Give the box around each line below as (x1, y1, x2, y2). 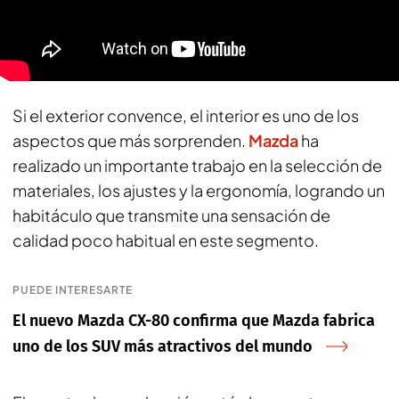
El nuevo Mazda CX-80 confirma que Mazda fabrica (12, 311, 375, 330)
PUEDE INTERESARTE (12, 283, 134, 297)
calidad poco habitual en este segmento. (12, 230, 319, 250)
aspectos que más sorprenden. (12, 130, 248, 151)
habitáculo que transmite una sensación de (12, 205, 330, 225)
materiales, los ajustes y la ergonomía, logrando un (12, 180, 385, 200)
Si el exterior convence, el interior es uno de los (12, 105, 359, 126)
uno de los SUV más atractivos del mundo (12, 337, 313, 356)
